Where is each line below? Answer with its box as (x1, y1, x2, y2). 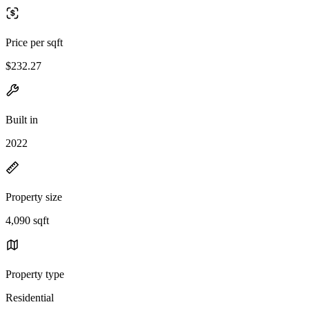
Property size (6, 190, 62, 203)
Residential (6, 291, 54, 303)
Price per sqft (6, 36, 63, 48)
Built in (6, 113, 38, 126)
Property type (6, 268, 64, 280)
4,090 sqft (6, 214, 49, 226)
